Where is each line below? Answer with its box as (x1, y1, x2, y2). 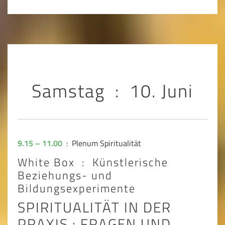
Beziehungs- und (18, 167, 113, 184)
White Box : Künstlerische (18, 154, 168, 171)
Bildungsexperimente (18, 180, 136, 197)
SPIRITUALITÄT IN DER (18, 196, 171, 218)
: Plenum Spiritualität (62, 137, 141, 149)
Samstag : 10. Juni (32, 77, 193, 104)
